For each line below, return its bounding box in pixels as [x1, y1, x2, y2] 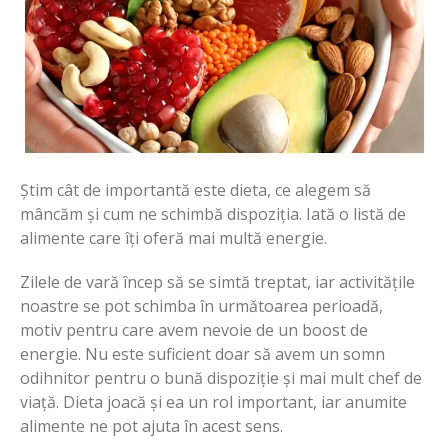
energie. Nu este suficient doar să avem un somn [20, 343, 385, 366]
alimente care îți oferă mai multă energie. [20, 227, 327, 250]
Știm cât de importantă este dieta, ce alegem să [20, 179, 371, 202]
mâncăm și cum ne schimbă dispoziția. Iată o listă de [20, 203, 406, 226]
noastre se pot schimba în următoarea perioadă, [20, 295, 383, 318]
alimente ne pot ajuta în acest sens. [20, 415, 283, 438]
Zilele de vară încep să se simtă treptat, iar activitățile [20, 271, 415, 294]
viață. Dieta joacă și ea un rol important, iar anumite [20, 391, 407, 414]
